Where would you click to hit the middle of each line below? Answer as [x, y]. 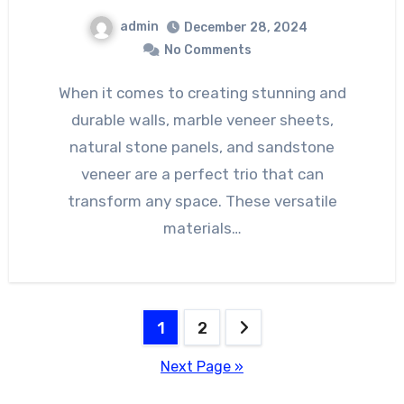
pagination [82, 363]
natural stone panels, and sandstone [202, 147]
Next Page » [202, 366]
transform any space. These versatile [202, 201]
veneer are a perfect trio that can [202, 174]
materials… [202, 228]
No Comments [207, 50]
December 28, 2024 [246, 27]
